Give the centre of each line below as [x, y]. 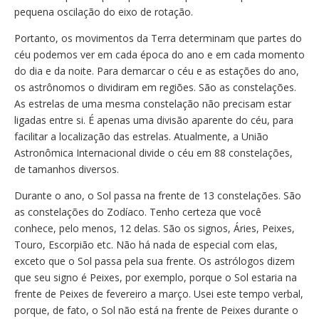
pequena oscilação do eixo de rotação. [104, 12]
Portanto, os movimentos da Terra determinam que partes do [158, 38]
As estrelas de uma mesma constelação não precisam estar [153, 104]
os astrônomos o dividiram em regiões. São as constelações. [155, 87]
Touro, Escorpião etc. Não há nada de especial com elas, [146, 245]
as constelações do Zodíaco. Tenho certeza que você [138, 212]
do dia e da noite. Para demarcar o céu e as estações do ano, [157, 71]
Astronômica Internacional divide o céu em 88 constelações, [153, 153]
